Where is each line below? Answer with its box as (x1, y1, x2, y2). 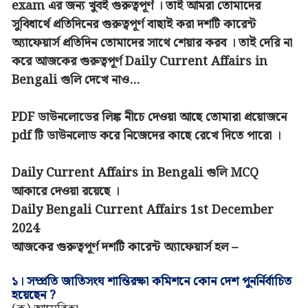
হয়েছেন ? (11, 285, 56, 306)
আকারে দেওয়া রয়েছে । (11, 181, 119, 202)
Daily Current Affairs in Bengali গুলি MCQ (11, 163, 258, 184)
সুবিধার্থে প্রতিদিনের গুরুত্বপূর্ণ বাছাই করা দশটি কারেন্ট (11, 14, 256, 35)
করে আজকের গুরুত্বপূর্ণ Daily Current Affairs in (11, 52, 267, 72)
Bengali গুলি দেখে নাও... (11, 70, 140, 91)
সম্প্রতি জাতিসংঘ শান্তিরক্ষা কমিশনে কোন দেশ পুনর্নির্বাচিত (26, 272, 291, 292)
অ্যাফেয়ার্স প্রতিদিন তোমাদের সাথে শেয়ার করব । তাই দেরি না (11, 33, 292, 54)
